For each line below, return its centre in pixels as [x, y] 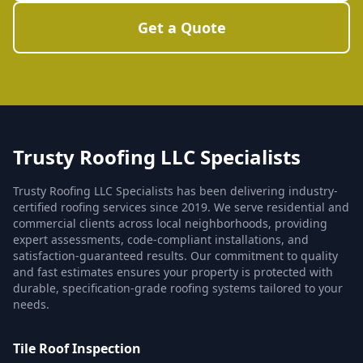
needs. [31, 304]
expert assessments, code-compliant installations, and [161, 239]
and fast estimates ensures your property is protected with [173, 272]
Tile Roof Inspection [77, 348]
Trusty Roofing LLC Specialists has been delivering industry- [175, 191]
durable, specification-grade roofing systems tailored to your [178, 288]
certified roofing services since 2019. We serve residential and [181, 207]
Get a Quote [181, 28]
